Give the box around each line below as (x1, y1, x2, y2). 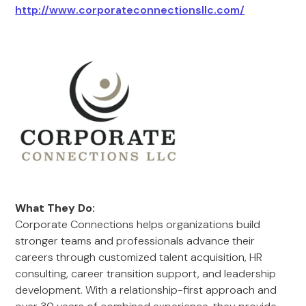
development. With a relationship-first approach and (15, 283, 277, 297)
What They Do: (15, 201, 96, 215)
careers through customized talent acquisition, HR (15, 250, 263, 264)
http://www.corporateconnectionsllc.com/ (15, 3, 245, 17)
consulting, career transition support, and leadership (15, 266, 277, 281)
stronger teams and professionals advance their (15, 234, 255, 248)
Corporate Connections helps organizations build (15, 217, 261, 232)
